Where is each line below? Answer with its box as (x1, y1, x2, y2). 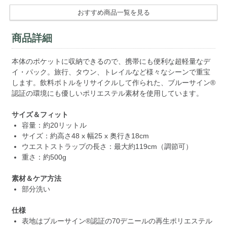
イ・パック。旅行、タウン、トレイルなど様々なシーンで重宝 (11, 67, 210, 76)
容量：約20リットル (21, 121, 87, 129)
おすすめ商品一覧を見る (77, 8, 150, 16)
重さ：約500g (21, 153, 66, 161)
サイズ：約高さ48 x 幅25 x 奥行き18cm (21, 131, 149, 140)
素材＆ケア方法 (11, 174, 61, 182)
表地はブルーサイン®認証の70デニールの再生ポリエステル (21, 216, 212, 225)
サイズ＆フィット (11, 110, 68, 119)
